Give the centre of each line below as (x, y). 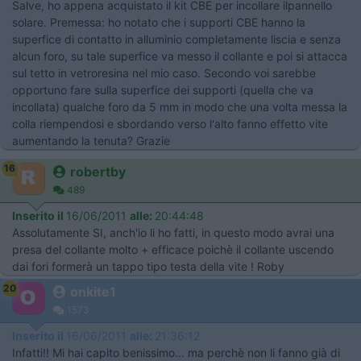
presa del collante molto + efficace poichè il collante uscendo (173, 249)
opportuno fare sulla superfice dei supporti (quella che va (163, 89)
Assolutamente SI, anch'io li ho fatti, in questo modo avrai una (173, 232)
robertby (98, 171)
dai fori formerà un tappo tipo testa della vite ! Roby (148, 266)
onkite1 (93, 291)
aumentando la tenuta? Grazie (91, 140)
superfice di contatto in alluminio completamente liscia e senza (176, 39)
